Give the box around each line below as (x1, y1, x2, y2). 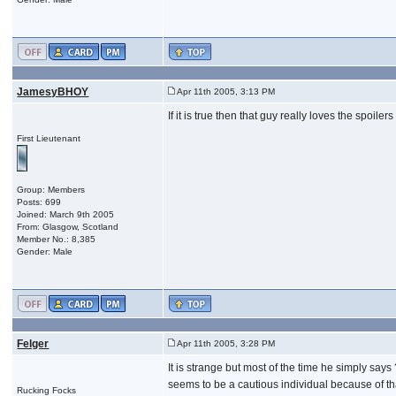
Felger (17, 337, 49, 350)
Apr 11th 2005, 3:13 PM (175, 86, 276, 96)
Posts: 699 (17, 196, 62, 207)
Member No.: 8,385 (17, 233, 96, 244)
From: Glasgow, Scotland (17, 221, 119, 232)
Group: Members (17, 184, 86, 194)
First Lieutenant (17, 133, 81, 143)
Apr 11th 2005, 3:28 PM (175, 338, 276, 348)
